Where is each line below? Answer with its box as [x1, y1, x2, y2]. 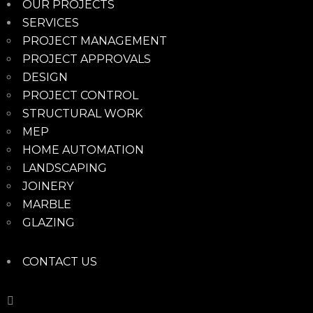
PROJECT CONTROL [22, 88, 138, 102]
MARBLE [22, 197, 71, 211]
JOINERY [22, 179, 73, 193]
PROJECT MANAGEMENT [22, 34, 167, 48]
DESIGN [22, 70, 68, 84]
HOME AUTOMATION [22, 143, 144, 156]
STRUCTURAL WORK [22, 106, 143, 120]
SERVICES [22, 15, 79, 29]
